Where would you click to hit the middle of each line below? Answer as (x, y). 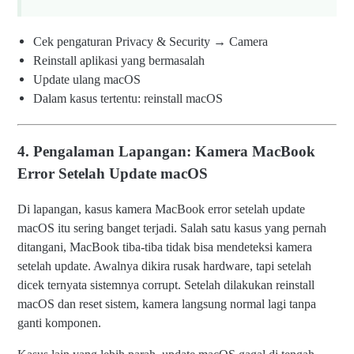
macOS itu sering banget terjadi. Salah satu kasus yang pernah (172, 228)
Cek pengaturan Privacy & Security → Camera (151, 42)
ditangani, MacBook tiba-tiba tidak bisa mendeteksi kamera (165, 247)
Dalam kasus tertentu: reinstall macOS (128, 99)
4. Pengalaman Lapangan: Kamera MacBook (166, 151)
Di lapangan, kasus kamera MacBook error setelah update (161, 209)
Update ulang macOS (87, 80)
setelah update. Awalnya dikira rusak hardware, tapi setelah (164, 265)
